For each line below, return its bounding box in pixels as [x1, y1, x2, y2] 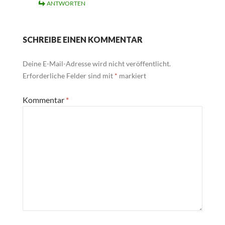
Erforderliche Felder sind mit [22, 71, 115, 80]
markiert [117, 71, 146, 80]
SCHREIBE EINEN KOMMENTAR [22, 35, 143, 45]
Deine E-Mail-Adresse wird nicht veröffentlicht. [22, 59, 171, 68]
